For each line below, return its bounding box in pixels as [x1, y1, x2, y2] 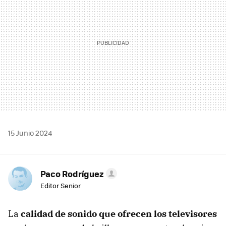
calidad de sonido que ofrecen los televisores [21, 207, 217, 219]
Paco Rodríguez [40, 167, 104, 180]
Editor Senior [40, 180, 81, 190]
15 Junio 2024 [8, 127, 52, 138]
